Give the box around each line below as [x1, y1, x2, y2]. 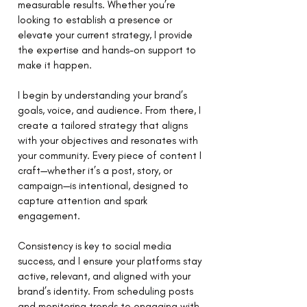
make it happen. [18, 59, 92, 71]
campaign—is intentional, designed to [18, 180, 188, 192]
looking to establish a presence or [18, 14, 172, 26]
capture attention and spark [18, 195, 147, 207]
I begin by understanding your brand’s [18, 89, 187, 101]
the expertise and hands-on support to [18, 44, 196, 56]
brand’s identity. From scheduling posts [18, 285, 193, 297]
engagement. [18, 210, 80, 222]
